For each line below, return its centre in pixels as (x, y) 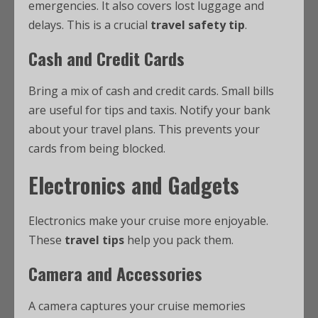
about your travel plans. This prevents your (144, 129)
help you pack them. (179, 240)
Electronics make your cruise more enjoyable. (148, 221)
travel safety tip (198, 25)
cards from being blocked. (97, 148)
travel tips (94, 240)
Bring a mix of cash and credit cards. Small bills (151, 91)
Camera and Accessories (115, 273)
